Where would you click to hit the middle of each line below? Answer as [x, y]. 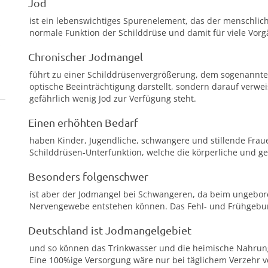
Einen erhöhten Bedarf [83, 122]
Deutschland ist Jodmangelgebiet [110, 230]
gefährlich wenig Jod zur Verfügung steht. [113, 98]
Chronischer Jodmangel [86, 57]
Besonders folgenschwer [88, 176]
